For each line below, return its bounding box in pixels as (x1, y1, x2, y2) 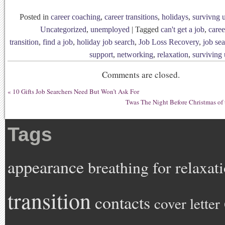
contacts (95, 191, 150, 214)
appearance (8, 155, 84, 178)
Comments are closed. (101, 69, 180, 80)
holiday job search (77, 38, 135, 46)
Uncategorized (40, 25, 86, 34)
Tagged (135, 25, 161, 34)
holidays (162, 13, 188, 21)
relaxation (157, 50, 188, 59)
